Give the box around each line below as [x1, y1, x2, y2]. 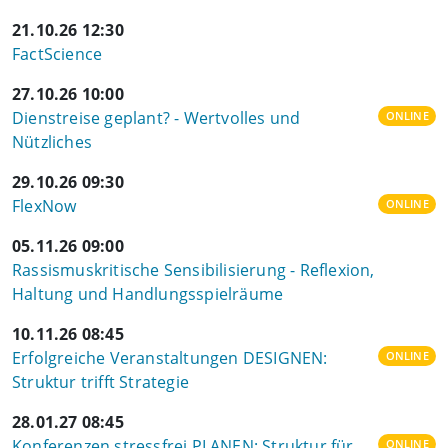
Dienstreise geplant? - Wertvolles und [12, 107, 301, 129]
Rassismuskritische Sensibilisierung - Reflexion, [12, 259, 375, 281]
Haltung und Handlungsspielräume [12, 283, 284, 305]
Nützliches [12, 131, 92, 153]
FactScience [12, 43, 103, 65]
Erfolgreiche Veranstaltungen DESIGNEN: [12, 347, 328, 369]
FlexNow [12, 195, 77, 217]
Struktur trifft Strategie [12, 371, 189, 393]
